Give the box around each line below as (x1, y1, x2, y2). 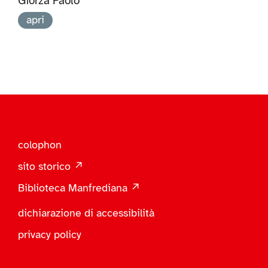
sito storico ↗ (17, 160, 84, 173)
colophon (17, 138, 62, 152)
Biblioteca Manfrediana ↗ (17, 181, 141, 195)
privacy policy (17, 228, 81, 242)
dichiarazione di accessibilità (17, 206, 154, 220)
